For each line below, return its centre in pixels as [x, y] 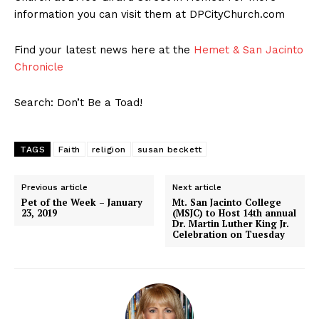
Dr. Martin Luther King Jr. [231, 224]
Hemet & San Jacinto [249, 50]
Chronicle [39, 67]
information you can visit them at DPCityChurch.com [150, 15]
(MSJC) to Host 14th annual [235, 213]
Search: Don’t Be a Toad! [78, 103]
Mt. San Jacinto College [227, 203]
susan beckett [169, 150]
